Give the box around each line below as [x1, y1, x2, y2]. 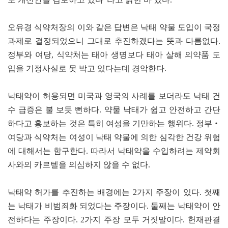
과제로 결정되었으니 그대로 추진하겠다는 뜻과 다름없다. [8, 36, 220, 45]
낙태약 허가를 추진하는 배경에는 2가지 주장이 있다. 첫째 [8, 187, 220, 196]
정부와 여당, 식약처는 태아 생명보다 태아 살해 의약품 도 [8, 50, 220, 59]
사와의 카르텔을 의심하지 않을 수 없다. [8, 160, 150, 169]
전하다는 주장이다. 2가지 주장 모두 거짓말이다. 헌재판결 [8, 215, 220, 224]
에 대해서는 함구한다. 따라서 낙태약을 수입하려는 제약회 [8, 146, 220, 155]
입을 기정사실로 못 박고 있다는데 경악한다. [8, 64, 166, 73]
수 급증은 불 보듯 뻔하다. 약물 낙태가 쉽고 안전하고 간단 [8, 105, 220, 114]
